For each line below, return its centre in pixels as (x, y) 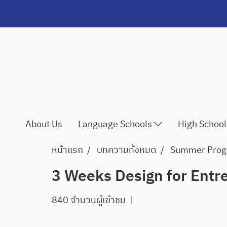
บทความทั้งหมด (127, 150)
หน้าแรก (67, 150)
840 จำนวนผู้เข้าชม (89, 201)
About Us (44, 125)
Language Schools (116, 125)
